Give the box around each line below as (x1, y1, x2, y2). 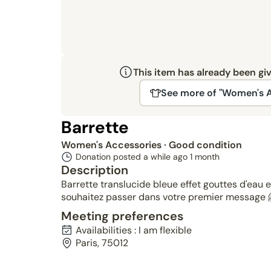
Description (60, 162, 128, 178)
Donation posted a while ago (75, 151, 190, 162)
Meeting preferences (60, 208, 183, 224)
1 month (189, 151, 220, 162)
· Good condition (163, 139, 242, 151)
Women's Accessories (60, 139, 164, 151)
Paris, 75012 (75, 237, 128, 249)
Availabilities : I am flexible (75, 224, 192, 237)
